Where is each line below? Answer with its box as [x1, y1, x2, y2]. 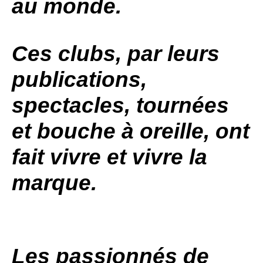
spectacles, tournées [12, 93, 229, 117]
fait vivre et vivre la [12, 145, 207, 169]
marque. [12, 171, 97, 195]
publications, [12, 68, 147, 92]
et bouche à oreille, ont [12, 119, 249, 143]
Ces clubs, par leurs [12, 42, 220, 66]
